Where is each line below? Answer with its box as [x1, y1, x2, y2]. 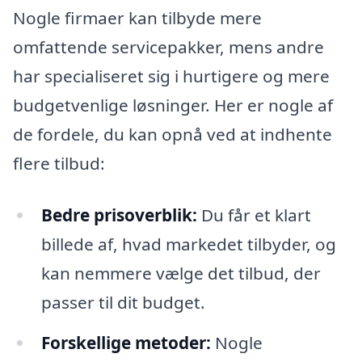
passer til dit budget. [40, 290, 205, 314]
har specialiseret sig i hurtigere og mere [13, 65, 330, 88]
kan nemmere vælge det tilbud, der [40, 261, 321, 284]
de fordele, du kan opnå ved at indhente [13, 123, 332, 146]
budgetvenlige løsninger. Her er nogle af [13, 94, 333, 117]
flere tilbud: [13, 152, 105, 175]
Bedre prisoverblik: [40, 203, 197, 226]
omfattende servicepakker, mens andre [13, 36, 324, 59]
